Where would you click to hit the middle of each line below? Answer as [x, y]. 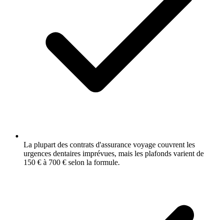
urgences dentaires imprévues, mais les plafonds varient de [114, 153]
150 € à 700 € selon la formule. [72, 162]
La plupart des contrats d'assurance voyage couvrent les [109, 144]
